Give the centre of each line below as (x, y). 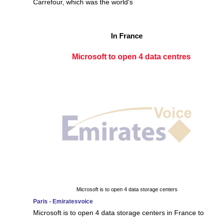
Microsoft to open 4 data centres (132, 57)
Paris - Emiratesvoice (63, 201)
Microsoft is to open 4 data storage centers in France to (118, 212)
